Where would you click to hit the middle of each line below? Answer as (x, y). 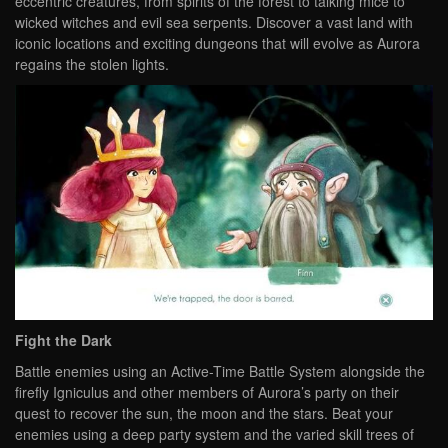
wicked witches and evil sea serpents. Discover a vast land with (214, 22)
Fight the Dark (63, 339)
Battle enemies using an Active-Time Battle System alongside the (220, 370)
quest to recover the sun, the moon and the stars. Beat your (204, 412)
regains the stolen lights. (92, 64)
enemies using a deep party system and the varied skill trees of (214, 433)
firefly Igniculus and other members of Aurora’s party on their (207, 391)
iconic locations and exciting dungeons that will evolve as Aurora (217, 43)
